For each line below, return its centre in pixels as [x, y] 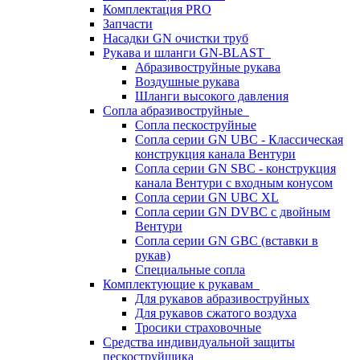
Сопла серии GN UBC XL [207, 197]
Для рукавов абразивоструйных [222, 299]
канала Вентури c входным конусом [234, 183]
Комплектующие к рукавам [181, 284]
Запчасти [128, 24]
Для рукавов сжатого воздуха [216, 313]
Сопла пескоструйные [196, 125]
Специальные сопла [190, 270]
